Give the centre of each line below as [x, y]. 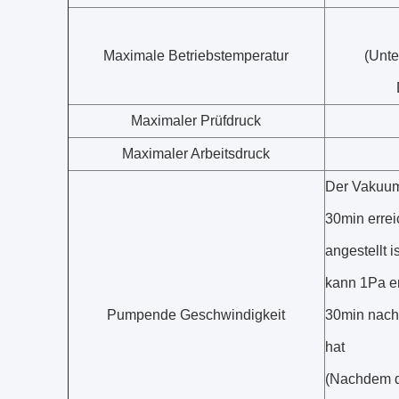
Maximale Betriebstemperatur [196, 56]
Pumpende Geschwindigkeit [196, 315]
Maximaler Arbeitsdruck [196, 154]
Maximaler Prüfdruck [196, 121]
